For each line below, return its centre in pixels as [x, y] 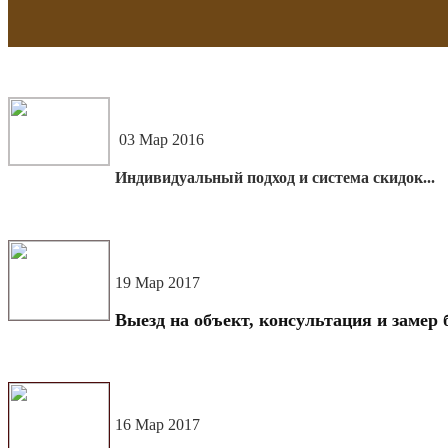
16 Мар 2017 [157, 425]
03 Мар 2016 [159, 140]
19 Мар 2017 [157, 283]
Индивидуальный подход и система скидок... [275, 178]
